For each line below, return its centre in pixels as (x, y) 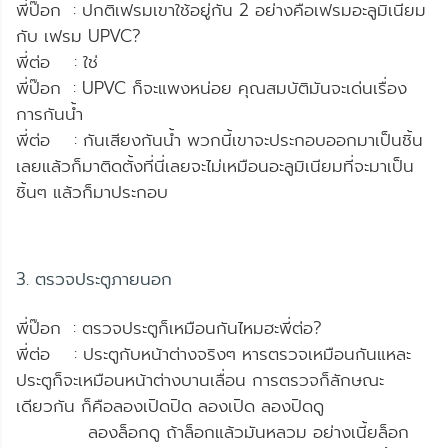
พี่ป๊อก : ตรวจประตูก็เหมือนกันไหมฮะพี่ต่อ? (169, 327)
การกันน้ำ (49, 113)
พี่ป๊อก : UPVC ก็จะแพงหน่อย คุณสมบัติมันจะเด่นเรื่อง (211, 87)
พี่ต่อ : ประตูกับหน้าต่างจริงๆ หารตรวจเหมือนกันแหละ (213, 353)
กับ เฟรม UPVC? (78, 35)
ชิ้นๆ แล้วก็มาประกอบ (92, 191)
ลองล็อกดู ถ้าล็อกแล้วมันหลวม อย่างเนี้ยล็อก (212, 431)
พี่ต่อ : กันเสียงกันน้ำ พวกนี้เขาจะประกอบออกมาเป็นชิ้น (219, 139)
